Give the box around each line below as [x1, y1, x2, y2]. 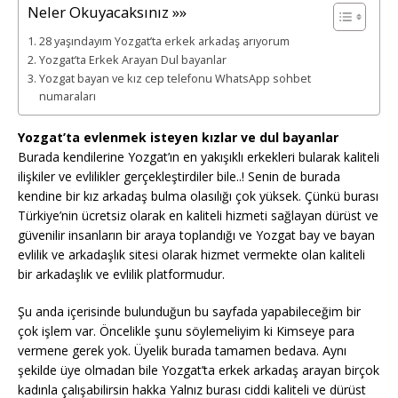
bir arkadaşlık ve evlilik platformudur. [18, 266, 225, 283]
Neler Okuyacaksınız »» [28, 2, 187, 23]
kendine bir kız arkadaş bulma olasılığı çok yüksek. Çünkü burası [18, 187, 378, 204]
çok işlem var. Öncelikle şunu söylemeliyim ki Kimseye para [18, 322, 354, 339]
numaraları [38, 89, 96, 104]
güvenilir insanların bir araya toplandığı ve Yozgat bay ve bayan [18, 227, 375, 243]
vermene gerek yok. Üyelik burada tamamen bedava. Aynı [18, 342, 346, 359]
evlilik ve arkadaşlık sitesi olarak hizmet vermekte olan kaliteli [18, 246, 365, 263]
